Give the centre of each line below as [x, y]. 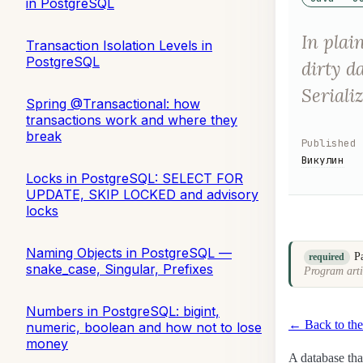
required [327, 257]
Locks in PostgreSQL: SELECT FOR [135, 178]
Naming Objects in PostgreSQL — [129, 252]
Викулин [323, 160]
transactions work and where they [132, 120]
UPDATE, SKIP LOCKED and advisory [142, 194]
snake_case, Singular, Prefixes [120, 269]
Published [329, 143]
